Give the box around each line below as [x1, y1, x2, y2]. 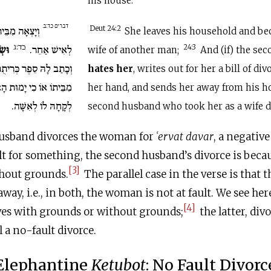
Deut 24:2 [90, 24, 123, 33]
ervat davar [158, 130, 214, 143]
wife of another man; [88, 44, 182, 56]
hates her [88, 63, 134, 74]
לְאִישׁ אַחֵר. [27, 43, 73, 56]
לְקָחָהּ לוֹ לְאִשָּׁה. [11, 99, 73, 113]
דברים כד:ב [43, 22, 69, 30]
